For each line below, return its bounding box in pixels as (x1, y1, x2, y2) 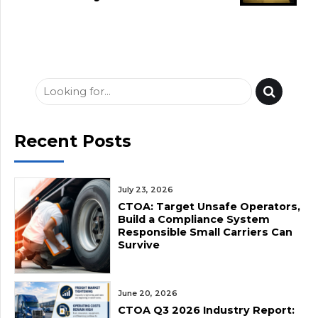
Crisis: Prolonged (92, 4, 234, 23)
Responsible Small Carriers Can (118, 225, 292, 238)
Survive (118, 238, 160, 251)
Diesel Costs (131, 63, 234, 82)
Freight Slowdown (81, 23, 234, 43)
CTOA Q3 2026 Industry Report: (118, 303, 295, 317)
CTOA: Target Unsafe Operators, (118, 199, 300, 213)
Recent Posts (14, 131, 131, 152)
